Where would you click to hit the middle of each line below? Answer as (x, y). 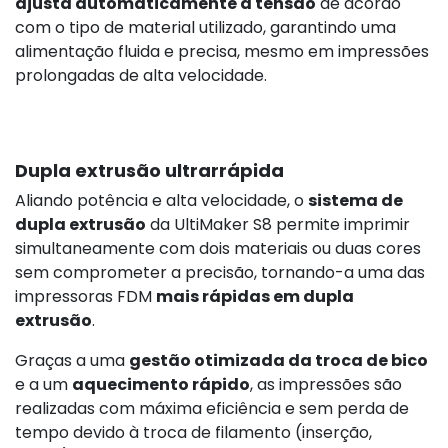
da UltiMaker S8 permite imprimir (278, 224)
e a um (43, 384)
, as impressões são (326, 384)
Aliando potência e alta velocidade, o (161, 200)
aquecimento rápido (161, 384)
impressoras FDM (85, 296)
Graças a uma (72, 360)
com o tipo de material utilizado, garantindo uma (205, 27)
